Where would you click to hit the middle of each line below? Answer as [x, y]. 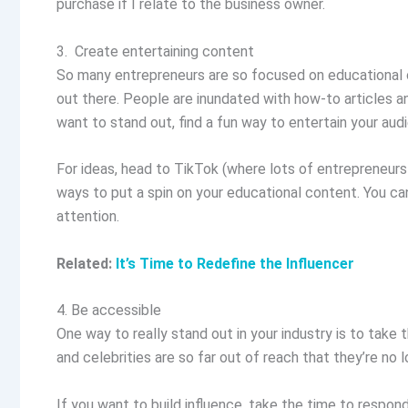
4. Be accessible [109, 311]
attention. [88, 217]
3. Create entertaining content [155, 51]
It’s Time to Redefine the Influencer [235, 263]
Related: [86, 263]
